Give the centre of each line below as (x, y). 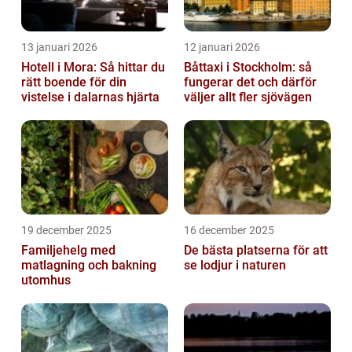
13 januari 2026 (59, 48)
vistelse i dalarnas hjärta (90, 97)
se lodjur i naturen (235, 266)
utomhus (46, 280)
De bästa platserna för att (256, 251)
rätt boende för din (74, 82)
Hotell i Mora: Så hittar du (93, 68)
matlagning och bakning (89, 266)
